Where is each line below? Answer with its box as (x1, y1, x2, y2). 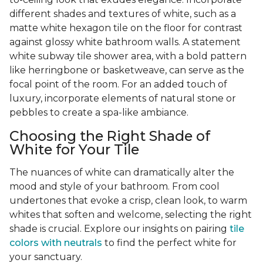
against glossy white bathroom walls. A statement (9, 36, 241, 48)
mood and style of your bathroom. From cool (9, 181, 220, 193)
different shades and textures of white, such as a (9, 8, 236, 20)
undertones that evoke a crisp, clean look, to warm (9, 195, 247, 207)
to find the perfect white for (102, 237, 237, 249)
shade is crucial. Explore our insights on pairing (9, 223, 230, 235)
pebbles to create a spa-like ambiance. (9, 107, 188, 119)
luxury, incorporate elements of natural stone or (9, 93, 236, 104)
